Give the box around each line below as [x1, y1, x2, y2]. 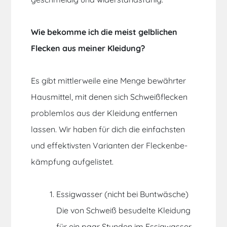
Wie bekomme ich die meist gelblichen [31, 27, 178, 37]
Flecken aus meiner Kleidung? [31, 43, 145, 54]
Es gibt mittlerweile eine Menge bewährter [31, 75, 186, 86]
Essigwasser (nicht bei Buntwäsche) [56, 189, 189, 200]
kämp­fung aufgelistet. [31, 157, 114, 167]
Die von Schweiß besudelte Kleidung [56, 205, 191, 216]
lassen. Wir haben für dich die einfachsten [31, 124, 185, 135]
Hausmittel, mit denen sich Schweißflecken [31, 92, 188, 102]
